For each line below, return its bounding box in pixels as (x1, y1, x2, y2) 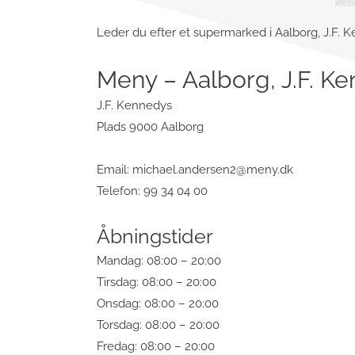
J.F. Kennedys (97, 98, 172, 113)
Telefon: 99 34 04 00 (97, 183, 208, 198)
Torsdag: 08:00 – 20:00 (97, 317, 219, 332)
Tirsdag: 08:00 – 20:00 (97, 274, 216, 289)
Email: (97, 162, 132, 177)
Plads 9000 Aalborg (97, 120, 204, 135)
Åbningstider (97, 223, 213, 248)
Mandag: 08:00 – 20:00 (97, 253, 221, 268)
